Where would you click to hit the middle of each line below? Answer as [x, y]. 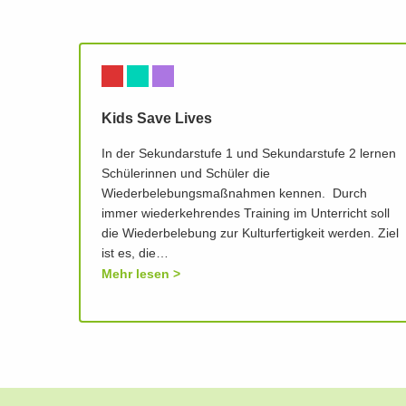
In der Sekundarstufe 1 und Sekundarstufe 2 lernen [249, 155]
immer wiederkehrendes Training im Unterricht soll [246, 214]
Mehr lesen [135, 274]
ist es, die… [135, 254]
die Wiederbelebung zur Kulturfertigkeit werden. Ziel [250, 234]
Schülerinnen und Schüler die [186, 174]
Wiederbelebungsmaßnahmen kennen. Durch [234, 194]
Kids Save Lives [157, 119]
